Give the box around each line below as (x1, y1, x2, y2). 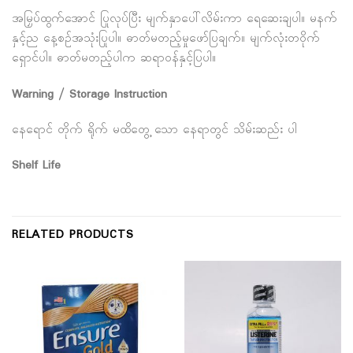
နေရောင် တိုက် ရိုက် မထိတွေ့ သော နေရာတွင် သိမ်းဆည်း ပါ (12, 121, 297, 139)
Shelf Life (12, 157, 61, 176)
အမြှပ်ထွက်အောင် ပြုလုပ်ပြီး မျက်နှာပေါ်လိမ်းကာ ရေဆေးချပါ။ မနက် (12, 10, 337, 29)
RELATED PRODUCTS (12, 225, 134, 244)
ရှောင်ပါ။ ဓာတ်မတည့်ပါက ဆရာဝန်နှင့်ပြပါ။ (12, 50, 216, 69)
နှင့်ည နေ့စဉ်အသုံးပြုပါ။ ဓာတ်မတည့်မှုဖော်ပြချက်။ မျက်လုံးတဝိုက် (12, 30, 320, 49)
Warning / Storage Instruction (12, 85, 167, 104)
